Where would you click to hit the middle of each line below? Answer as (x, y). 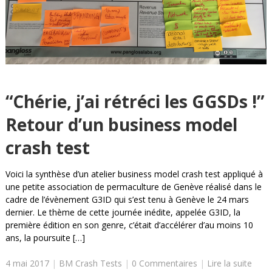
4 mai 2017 (27, 263)
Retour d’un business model (121, 125)
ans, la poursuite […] (45, 238)
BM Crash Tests (90, 263)
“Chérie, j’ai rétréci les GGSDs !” (134, 102)
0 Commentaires (164, 263)
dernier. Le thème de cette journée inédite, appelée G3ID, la (123, 212)
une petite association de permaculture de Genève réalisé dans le (133, 187)
